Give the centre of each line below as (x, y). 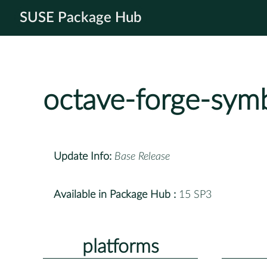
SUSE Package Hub (81, 18)
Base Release (142, 156)
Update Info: (83, 156)
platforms (120, 246)
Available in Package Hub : (115, 195)
